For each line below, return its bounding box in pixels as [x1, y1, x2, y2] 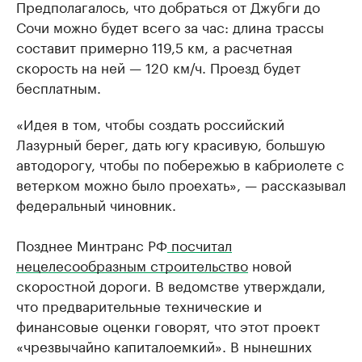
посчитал [167, 234, 232, 255]
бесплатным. [16, 76, 101, 98]
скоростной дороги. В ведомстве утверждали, [16, 274, 326, 296]
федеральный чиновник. [16, 193, 176, 215]
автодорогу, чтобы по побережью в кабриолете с [16, 153, 344, 175]
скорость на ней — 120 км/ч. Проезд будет [16, 56, 301, 78]
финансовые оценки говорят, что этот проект [16, 314, 320, 336]
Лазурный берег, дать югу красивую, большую [16, 133, 325, 154]
